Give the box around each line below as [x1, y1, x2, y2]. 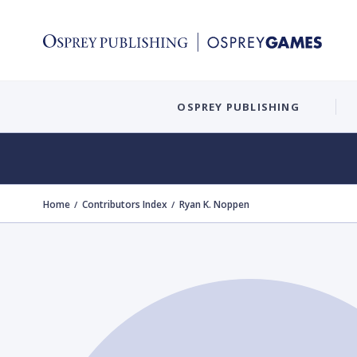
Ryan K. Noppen [179, 198, 249, 211]
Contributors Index [82, 198, 167, 211]
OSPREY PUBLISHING [177, 99, 300, 114]
